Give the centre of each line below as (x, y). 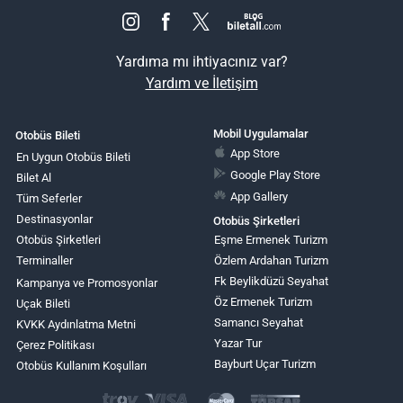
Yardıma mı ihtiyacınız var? (201, 62)
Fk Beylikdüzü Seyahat (271, 282)
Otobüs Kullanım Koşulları (81, 366)
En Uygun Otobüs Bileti (73, 157)
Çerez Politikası (55, 345)
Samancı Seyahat (258, 323)
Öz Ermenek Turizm (263, 302)
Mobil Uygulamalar (260, 133)
